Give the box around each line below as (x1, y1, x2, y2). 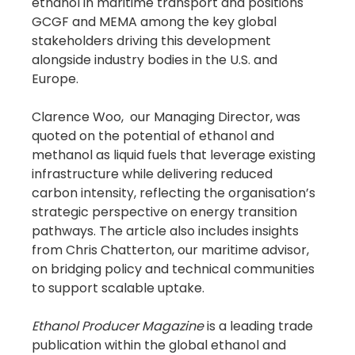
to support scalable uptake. (32, 279, 205, 298)
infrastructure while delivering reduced (32, 165, 277, 184)
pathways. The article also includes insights (32, 222, 303, 241)
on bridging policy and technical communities (32, 260, 319, 279)
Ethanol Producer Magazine (32, 317, 204, 336)
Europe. (32, 70, 79, 89)
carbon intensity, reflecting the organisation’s (32, 184, 319, 203)
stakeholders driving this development (32, 32, 275, 51)
